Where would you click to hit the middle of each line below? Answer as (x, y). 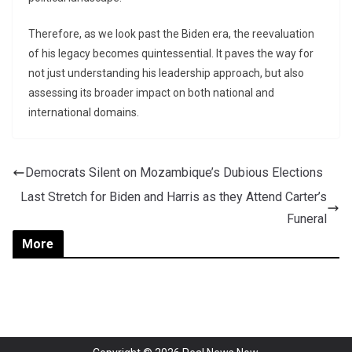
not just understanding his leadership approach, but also (166, 73)
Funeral (307, 219)
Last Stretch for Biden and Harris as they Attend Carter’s (174, 197)
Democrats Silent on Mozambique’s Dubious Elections (174, 173)
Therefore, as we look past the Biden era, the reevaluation (171, 34)
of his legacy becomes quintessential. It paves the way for (171, 54)
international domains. (84, 113)
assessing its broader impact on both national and (151, 93)
